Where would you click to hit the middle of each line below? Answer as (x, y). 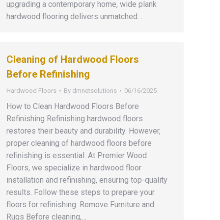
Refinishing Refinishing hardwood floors (75, 119)
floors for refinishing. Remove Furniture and (80, 205)
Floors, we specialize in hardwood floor (74, 168)
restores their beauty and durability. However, (83, 131)
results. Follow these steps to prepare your (81, 192)
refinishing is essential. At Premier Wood (77, 155)
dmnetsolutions (95, 91)
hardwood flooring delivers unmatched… (74, 16)
